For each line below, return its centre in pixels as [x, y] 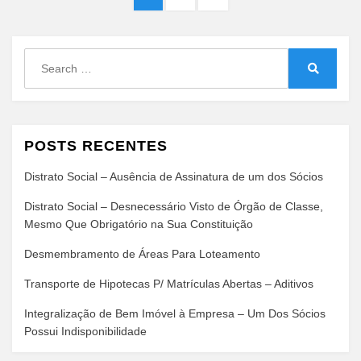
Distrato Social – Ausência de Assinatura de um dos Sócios [174, 176]
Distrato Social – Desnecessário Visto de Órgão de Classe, [174, 206]
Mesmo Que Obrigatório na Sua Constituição [139, 224]
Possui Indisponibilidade [85, 331]
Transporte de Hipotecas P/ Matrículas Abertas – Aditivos [169, 284]
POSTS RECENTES [96, 146]
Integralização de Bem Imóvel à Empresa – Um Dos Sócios [175, 313]
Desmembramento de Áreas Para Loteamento [142, 254]
